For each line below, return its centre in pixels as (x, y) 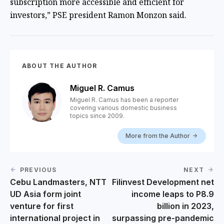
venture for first (42, 206)
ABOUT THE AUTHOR (60, 65)
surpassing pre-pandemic (163, 218)
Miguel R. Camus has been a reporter (124, 99)
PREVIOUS (38, 169)
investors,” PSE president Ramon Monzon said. (98, 15)
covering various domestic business (123, 107)
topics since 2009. (97, 115)
